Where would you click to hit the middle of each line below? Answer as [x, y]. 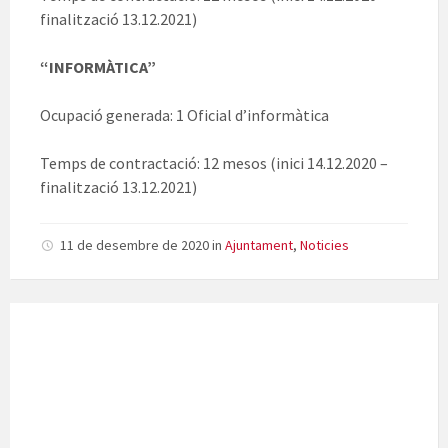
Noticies [324, 245]
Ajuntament [259, 245]
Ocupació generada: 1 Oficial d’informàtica [184, 115]
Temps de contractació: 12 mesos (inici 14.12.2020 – [214, 163]
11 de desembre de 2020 [136, 245]
